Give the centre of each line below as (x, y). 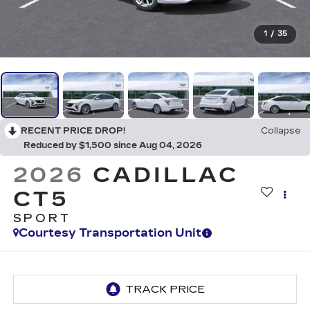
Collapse (281, 131)
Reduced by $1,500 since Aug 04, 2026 (113, 146)
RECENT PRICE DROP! (73, 131)
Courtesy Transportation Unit (110, 233)
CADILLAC (166, 175)
